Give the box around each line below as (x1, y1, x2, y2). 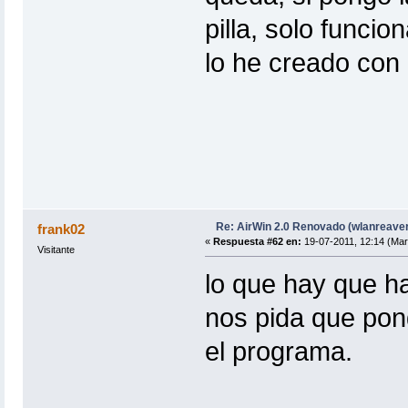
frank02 (37, 221, 86, 238)
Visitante (36, 244, 75, 256)
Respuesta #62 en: (212, 236, 301, 248)
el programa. (204, 337, 352, 367)
